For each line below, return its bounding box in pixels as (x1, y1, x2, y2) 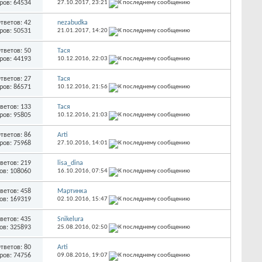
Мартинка (57, 187, 87, 195)
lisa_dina (57, 159, 83, 167)
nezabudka (57, 19, 88, 26)
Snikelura (57, 215, 84, 223)
